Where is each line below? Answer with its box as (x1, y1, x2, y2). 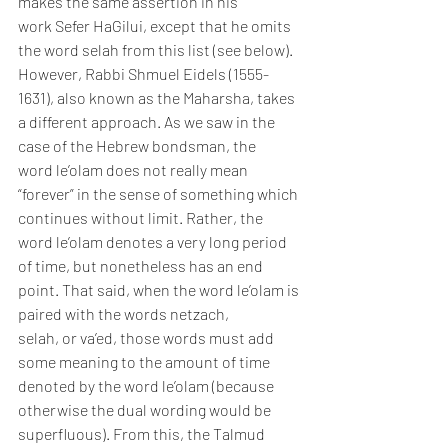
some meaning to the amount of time (18, 352, 273, 371)
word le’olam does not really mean (18, 160, 251, 179)
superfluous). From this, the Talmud (18, 424, 268, 443)
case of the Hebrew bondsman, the (18, 136, 259, 155)
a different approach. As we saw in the (18, 112, 278, 131)
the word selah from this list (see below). (18, 40, 293, 59)
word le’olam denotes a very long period (18, 232, 290, 251)
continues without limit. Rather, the (18, 208, 266, 227)
